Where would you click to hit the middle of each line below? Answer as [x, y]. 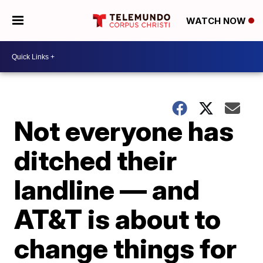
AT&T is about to [118, 219]
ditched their [96, 160]
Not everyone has [124, 131]
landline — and [107, 190]
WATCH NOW [217, 21]
